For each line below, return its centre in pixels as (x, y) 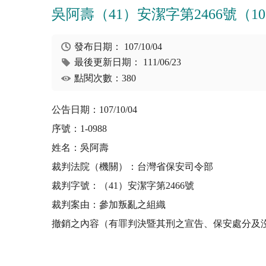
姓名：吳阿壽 (80, 148)
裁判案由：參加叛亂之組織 (109, 205)
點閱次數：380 (105, 78)
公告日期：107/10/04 (94, 110)
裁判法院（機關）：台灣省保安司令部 (132, 167)
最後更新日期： (109, 62)
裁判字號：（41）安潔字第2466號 (123, 186)
